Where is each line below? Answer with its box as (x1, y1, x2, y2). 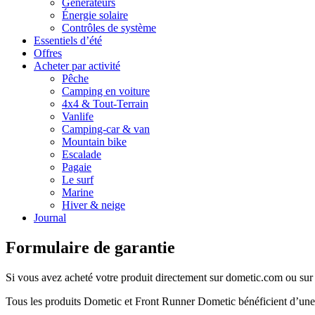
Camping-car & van (62, 123, 150, 136)
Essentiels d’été (34, 34, 102, 47)
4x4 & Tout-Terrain (62, 98, 148, 110)
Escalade (62, 148, 101, 161)
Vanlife (62, 110, 94, 123)
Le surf (62, 174, 94, 186)
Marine (62, 186, 94, 199)
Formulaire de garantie (6, 238, 175, 257)
